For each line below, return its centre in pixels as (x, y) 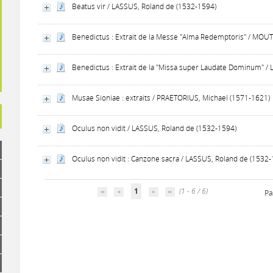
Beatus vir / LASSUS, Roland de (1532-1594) (144, 6)
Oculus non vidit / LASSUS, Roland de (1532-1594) (154, 128)
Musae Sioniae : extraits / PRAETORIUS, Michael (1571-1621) (171, 98)
